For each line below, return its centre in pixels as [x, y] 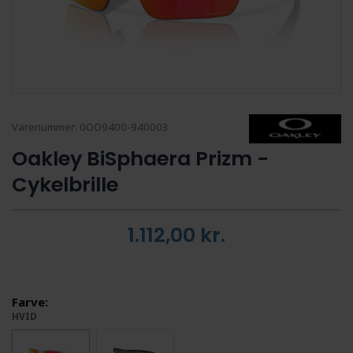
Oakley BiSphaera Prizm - [140, 158]
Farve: [30, 301]
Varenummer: [46, 126]
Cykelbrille [65, 184]
